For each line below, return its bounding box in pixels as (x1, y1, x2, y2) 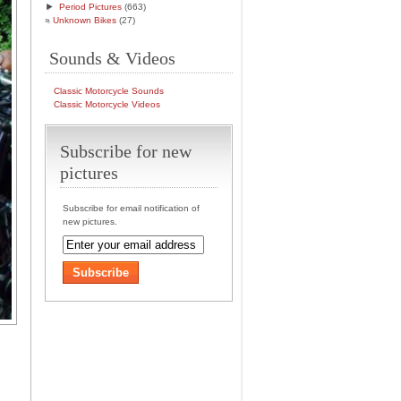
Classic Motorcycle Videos (54, 99, 160, 109)
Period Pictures (59, 2, 122, 12)
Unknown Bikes (53, 15, 116, 25)
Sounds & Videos (49, 48, 175, 68)
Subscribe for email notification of (63, 203, 200, 213)
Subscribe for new (60, 141, 192, 161)
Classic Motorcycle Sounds (54, 86, 164, 96)
